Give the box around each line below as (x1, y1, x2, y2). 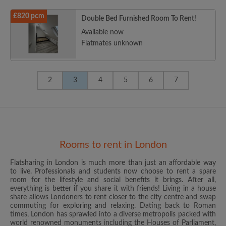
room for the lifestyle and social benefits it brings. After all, (10, 177, 216, 184)
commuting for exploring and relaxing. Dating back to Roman (10, 202, 216, 210)
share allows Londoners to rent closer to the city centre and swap (10, 194, 216, 201)
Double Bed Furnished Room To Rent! (81, 15, 196, 23)
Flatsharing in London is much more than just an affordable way (10, 159, 216, 167)
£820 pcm (13, 13, 44, 20)
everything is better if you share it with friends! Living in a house (10, 185, 216, 193)
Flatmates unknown (81, 40, 143, 47)
